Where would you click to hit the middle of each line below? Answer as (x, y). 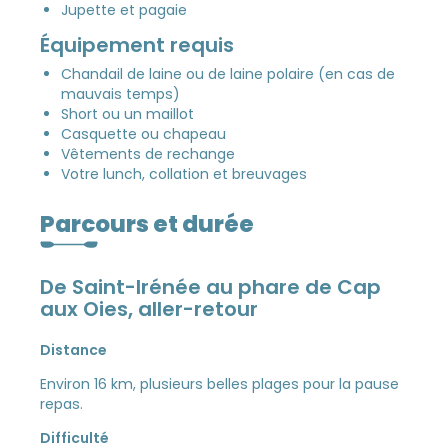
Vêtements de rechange (148, 153)
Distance (74, 350)
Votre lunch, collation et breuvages (184, 173)
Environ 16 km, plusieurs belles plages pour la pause (220, 384)
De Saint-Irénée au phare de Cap (211, 287)
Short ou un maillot (128, 113)
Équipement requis (137, 44)
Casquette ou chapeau (144, 133)
